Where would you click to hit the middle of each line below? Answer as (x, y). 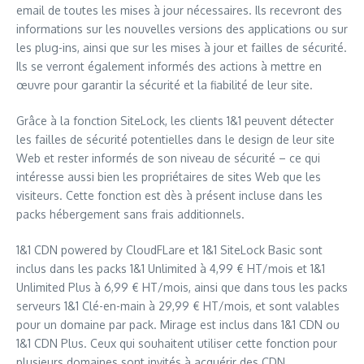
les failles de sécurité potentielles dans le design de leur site (175, 139)
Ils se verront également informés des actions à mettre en (169, 66)
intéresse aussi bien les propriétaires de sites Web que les (169, 177)
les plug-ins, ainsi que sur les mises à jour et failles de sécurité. (182, 48)
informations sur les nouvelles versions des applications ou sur (182, 29)
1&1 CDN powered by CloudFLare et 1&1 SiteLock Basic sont (169, 250)
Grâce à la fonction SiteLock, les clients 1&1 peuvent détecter (175, 121)
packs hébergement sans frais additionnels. (130, 214)
